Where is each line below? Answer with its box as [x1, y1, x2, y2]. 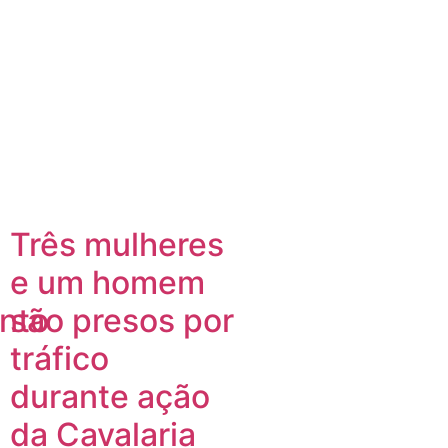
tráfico [10, 338, 109, 378]
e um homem [10, 262, 205, 302]
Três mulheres [10, 224, 224, 264]
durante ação [10, 376, 210, 416]
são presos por [10, 300, 234, 340]
